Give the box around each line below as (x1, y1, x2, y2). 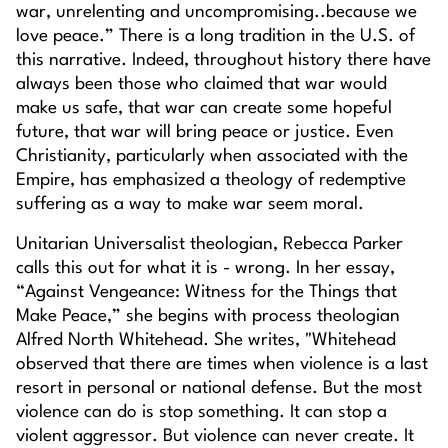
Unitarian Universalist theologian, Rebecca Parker (16, 236, 403, 254)
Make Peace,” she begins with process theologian (16, 308, 400, 326)
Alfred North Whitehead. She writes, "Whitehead (16, 332, 396, 350)
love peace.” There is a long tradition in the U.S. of (16, 28, 415, 46)
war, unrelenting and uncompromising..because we (16, 4, 417, 22)
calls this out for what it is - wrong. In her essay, (16, 260, 395, 278)
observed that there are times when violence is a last (16, 356, 428, 374)
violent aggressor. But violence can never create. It (16, 428, 414, 446)
